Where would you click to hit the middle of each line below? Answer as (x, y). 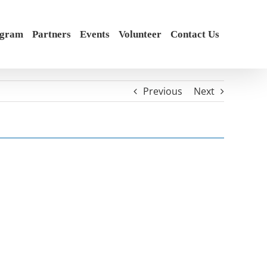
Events (95, 34)
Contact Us (195, 34)
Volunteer (140, 34)
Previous (163, 91)
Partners (52, 34)
